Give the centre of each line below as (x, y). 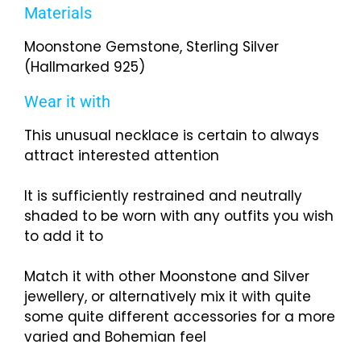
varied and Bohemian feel (115, 337)
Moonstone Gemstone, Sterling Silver (151, 47)
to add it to (64, 237)
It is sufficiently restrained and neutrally (163, 196)
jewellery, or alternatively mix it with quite (168, 297)
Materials (58, 13)
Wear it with (67, 102)
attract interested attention (122, 156)
